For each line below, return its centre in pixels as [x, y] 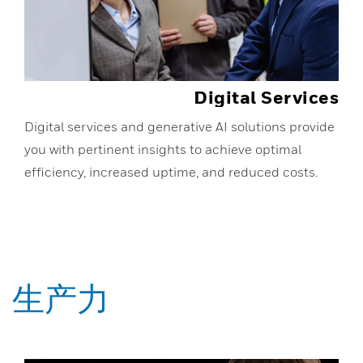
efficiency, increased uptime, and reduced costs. [171, 171]
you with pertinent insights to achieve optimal [163, 149]
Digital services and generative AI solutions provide [179, 126]
